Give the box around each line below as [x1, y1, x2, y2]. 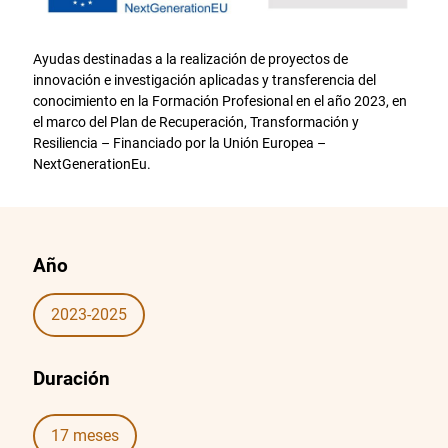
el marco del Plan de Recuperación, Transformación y [32, 113, 359, 130]
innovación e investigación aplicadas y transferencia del [32, 71, 376, 88]
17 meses [50, 425, 119, 445]
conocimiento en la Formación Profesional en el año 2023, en [32, 92, 407, 109]
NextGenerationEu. [32, 155, 151, 172]
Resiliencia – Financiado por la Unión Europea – [32, 134, 326, 151]
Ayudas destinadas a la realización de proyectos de [32, 50, 348, 67]
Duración [32, 368, 110, 391]
